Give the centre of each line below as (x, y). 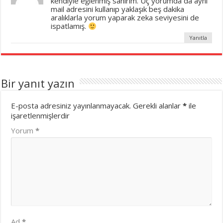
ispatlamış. (70, 26)
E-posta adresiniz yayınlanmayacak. (71, 106)
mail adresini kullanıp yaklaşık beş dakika (118, 9)
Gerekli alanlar (158, 106)
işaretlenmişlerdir (41, 116)
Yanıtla (198, 38)
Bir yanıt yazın (38, 83)
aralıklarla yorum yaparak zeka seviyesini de (125, 18)
